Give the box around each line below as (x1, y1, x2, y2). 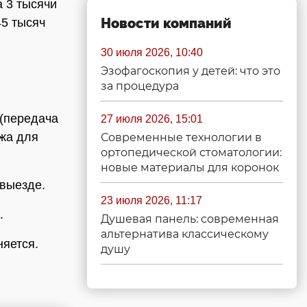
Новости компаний (101, 15, 232, 32)
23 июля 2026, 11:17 (101, 195, 202, 206)
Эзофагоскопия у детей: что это (101, 64, 280, 77)
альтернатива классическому (101, 228, 269, 241)
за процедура (101, 79, 179, 93)
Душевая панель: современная (101, 212, 279, 225)
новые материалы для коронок (101, 161, 279, 174)
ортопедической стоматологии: (101, 146, 282, 159)
